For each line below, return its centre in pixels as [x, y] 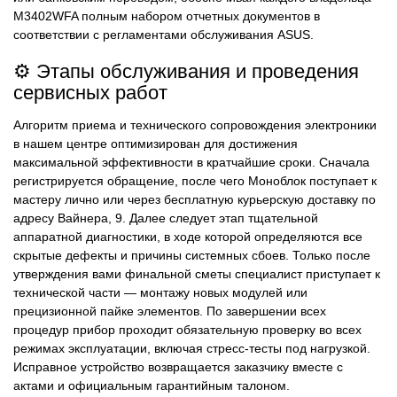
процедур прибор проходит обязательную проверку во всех [187, 330]
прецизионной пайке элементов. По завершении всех [170, 311]
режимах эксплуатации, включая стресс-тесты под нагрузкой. [192, 349]
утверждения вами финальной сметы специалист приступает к [197, 274]
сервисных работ [90, 92]
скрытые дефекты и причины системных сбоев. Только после [192, 256]
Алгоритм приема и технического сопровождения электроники [195, 125]
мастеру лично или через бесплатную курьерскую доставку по [195, 200]
